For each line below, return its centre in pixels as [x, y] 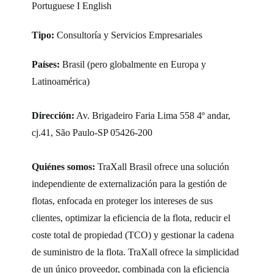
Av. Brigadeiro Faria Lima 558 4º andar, [153, 115]
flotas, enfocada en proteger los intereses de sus [122, 200]
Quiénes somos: [64, 166]
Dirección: [53, 115]
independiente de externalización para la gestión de [129, 183]
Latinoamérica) [61, 81]
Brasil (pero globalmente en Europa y [133, 64]
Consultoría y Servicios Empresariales [129, 35]
